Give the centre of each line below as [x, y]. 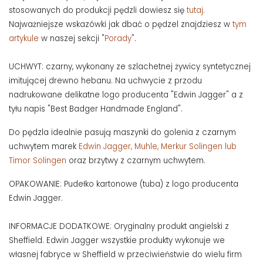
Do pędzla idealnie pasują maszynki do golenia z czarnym [122, 133]
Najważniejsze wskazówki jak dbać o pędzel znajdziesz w [121, 25]
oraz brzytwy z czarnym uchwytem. [136, 161]
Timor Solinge [35, 161]
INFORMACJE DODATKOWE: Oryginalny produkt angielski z [119, 227]
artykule [24, 39]
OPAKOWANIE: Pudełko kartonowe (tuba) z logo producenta [124, 184]
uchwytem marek [44, 147]
